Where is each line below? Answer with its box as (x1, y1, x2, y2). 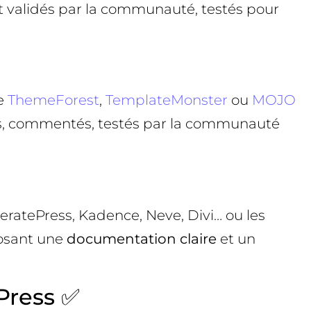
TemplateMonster (106, 92, 228, 109)
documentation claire (67, 230, 217, 247)
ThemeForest (8, 92, 99, 109)
